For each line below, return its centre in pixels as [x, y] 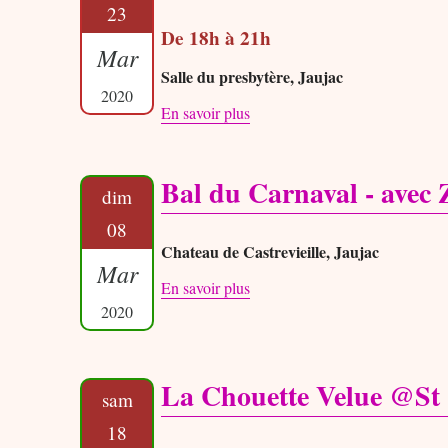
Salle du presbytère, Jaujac [252, 77]
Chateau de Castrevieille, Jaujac [270, 252]
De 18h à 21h [216, 38]
